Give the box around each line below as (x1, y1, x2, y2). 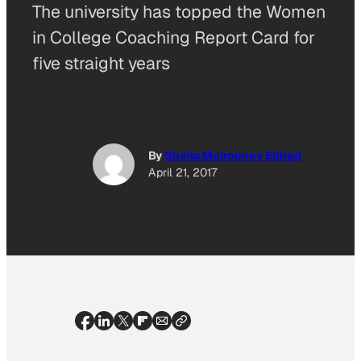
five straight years (32, 52, 170, 74)
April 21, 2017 (148, 165, 217, 180)
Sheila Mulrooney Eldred (164, 148, 301, 164)
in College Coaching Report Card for (32, 27, 315, 48)
